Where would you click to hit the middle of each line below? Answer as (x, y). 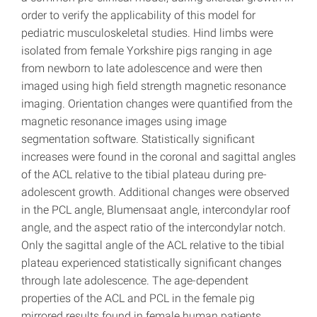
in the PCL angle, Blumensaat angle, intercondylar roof (156, 210)
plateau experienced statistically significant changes (151, 263)
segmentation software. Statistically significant (138, 139)
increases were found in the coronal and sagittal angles (158, 157)
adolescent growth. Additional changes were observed (155, 192)
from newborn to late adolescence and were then (142, 69)
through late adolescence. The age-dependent (135, 281)
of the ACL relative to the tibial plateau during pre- (144, 175)
